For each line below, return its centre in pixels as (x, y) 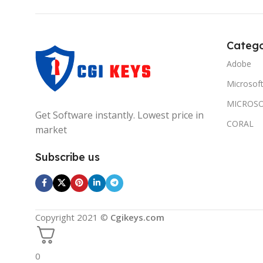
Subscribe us (68, 157)
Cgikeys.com (137, 217)
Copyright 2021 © (73, 217)
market (51, 129)
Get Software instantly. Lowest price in (119, 115)
